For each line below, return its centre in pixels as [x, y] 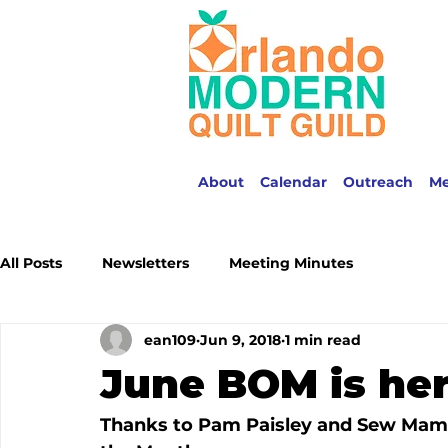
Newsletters [145, 262]
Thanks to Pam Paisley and [228, 425]
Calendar [293, 182]
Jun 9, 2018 [240, 339]
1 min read [323, 339]
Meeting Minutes [291, 262]
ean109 [170, 339]
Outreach [378, 182]
